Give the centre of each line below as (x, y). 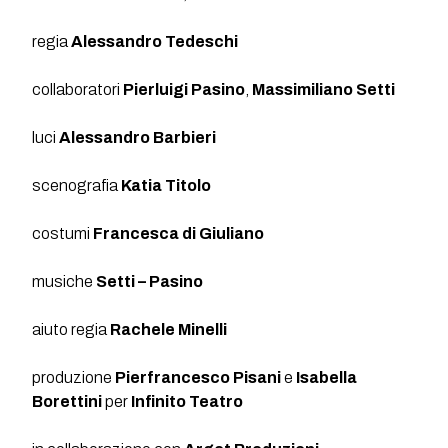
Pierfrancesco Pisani (198, 377)
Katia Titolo (166, 185)
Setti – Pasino (150, 281)
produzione (74, 377)
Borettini (67, 401)
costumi (63, 233)
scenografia (77, 185)
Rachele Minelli (169, 329)
